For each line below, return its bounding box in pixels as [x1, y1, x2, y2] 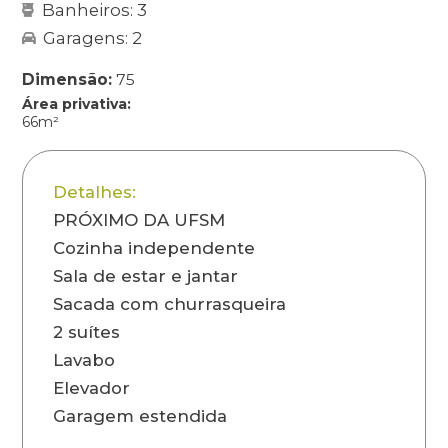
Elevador [53, 377, 131, 398]
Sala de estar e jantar [53, 265, 239, 286]
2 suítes [53, 321, 121, 342]
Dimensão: [22, 69, 117, 89]
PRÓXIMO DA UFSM [53, 209, 226, 230]
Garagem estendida [53, 405, 228, 426]
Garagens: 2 [43, 27, 143, 48]
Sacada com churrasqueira [53, 293, 287, 314]
